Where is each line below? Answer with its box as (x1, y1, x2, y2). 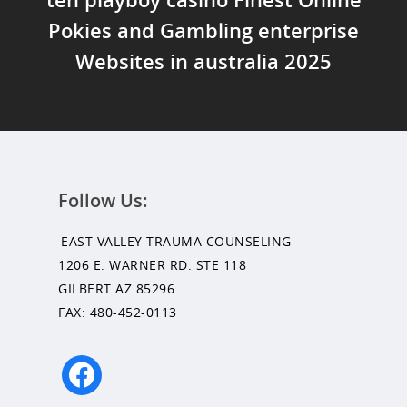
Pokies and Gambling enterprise (48, 15, 359, 44)
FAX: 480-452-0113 (58, 303, 177, 322)
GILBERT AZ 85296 (58, 280, 174, 298)
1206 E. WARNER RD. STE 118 (58, 256, 246, 274)
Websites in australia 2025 (75, 46, 332, 74)
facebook (61, 357, 115, 375)
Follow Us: (58, 188, 148, 213)
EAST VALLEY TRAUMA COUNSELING (61, 233, 292, 251)
